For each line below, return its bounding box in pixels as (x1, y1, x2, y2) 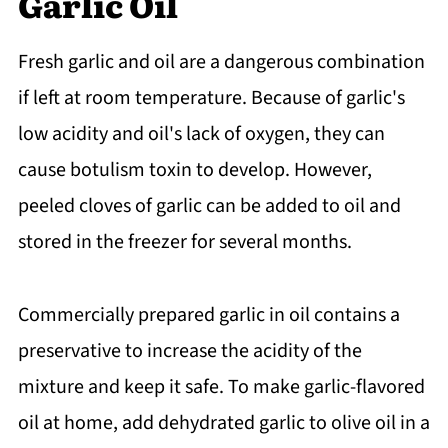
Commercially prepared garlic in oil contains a (17, 300, 400, 329)
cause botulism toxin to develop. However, (17, 155, 372, 184)
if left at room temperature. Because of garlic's (17, 83, 405, 112)
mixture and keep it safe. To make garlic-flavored (17, 372, 425, 401)
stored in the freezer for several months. (17, 227, 352, 256)
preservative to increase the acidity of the (17, 336, 362, 365)
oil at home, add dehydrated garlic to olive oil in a (17, 408, 430, 437)
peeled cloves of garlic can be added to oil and (17, 191, 401, 220)
